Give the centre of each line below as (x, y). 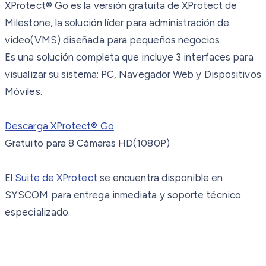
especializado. (38, 212)
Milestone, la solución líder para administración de (117, 22)
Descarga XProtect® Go (59, 126)
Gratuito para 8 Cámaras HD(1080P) (87, 143)
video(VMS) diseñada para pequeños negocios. (113, 39)
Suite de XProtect (56, 177)
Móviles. (23, 91)
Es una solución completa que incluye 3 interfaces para (129, 57)
